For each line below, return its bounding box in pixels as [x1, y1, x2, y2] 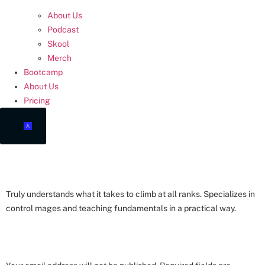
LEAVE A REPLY [6, 221, 117, 250]
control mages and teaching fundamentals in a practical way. [6, 203, 236, 214]
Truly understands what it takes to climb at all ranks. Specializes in [6, 189, 255, 199]
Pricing [24, 96, 50, 106]
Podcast [47, 25, 79, 35]
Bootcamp [24, 67, 63, 77]
